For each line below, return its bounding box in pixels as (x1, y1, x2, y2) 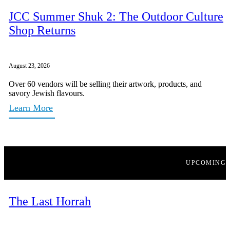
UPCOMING (186, 159, 226, 167)
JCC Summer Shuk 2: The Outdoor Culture (9, 9, 223, 23)
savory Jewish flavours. (9, 88, 85, 98)
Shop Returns (9, 23, 75, 37)
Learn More (9, 102, 53, 113)
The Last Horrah (9, 194, 91, 208)
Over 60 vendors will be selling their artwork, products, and (9, 79, 202, 88)
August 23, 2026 (9, 62, 50, 69)
